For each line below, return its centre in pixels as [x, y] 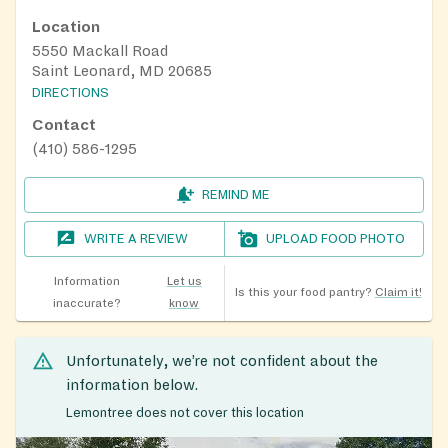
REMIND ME [236, 195]
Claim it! [398, 293]
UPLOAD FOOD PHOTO [336, 239]
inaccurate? [86, 304]
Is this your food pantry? [303, 293]
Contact [64, 125]
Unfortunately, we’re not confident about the [222, 361]
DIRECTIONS [70, 93]
